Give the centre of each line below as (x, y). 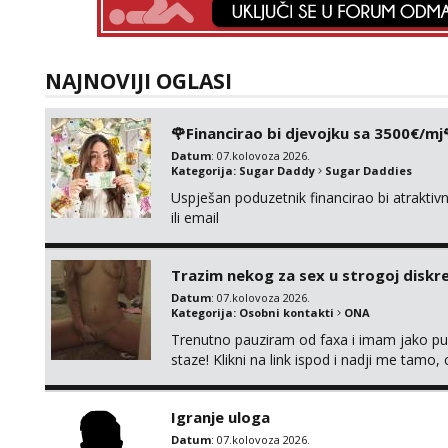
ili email (195, 217)
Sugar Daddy (277, 170)
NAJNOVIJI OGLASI (138, 81)
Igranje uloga (220, 417)
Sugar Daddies (368, 170)
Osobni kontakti (286, 312)
